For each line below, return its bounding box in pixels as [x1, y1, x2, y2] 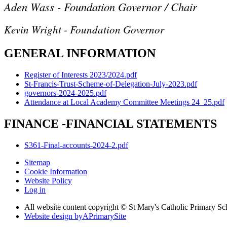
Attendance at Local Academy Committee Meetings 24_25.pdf [24, 98, 224, 107]
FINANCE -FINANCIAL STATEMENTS [4, 117, 217, 131]
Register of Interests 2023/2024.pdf [24, 70, 137, 80]
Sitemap [24, 158, 50, 167]
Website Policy [24, 176, 72, 185]
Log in [24, 185, 46, 195]
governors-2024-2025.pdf [24, 89, 106, 98]
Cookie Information [24, 167, 87, 176]
